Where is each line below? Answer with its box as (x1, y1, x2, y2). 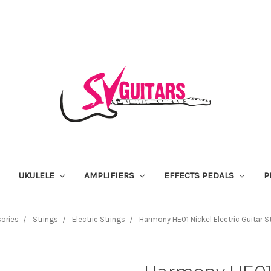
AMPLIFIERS (84, 169, 137, 181)
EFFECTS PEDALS (164, 169, 237, 181)
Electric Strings (71, 214, 125, 224)
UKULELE (19, 169, 57, 181)
